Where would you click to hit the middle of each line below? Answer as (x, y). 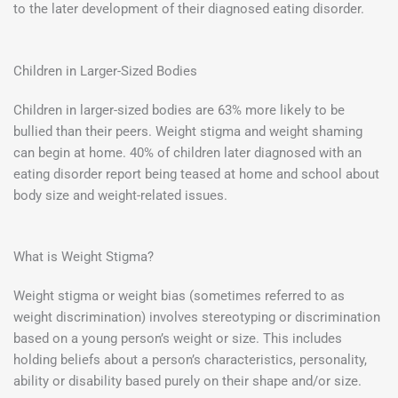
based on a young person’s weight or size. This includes (178, 339)
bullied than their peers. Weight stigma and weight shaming (188, 131)
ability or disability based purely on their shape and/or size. (187, 382)
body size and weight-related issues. (120, 195)
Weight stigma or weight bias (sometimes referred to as (179, 296)
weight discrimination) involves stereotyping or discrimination (197, 318)
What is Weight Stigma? (84, 257)
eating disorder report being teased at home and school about (196, 174)
